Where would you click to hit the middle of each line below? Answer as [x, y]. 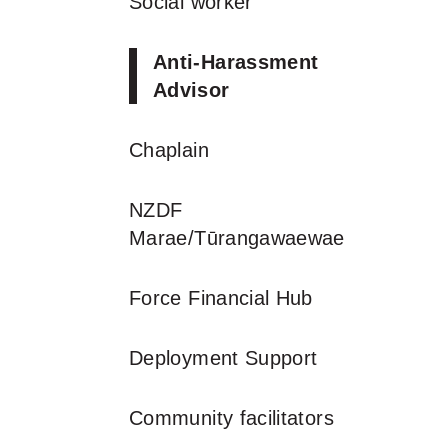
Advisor [191, 90]
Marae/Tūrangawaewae [237, 238]
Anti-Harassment [236, 62]
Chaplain [169, 150]
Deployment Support [223, 358]
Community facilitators [231, 418]
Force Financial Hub [221, 298]
